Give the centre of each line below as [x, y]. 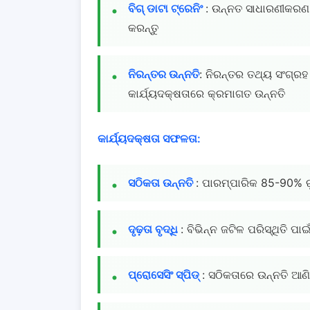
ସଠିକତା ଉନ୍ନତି [162, 183]
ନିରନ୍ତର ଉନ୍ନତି [164, 74]
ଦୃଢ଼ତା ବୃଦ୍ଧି [154, 229]
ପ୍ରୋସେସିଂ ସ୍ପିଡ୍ [165, 275]
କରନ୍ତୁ [143, 28]
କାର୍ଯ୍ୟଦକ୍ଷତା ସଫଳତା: [149, 138]
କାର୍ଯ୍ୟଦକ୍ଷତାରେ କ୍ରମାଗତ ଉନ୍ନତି [207, 93]
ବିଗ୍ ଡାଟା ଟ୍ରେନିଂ [167, 9]
